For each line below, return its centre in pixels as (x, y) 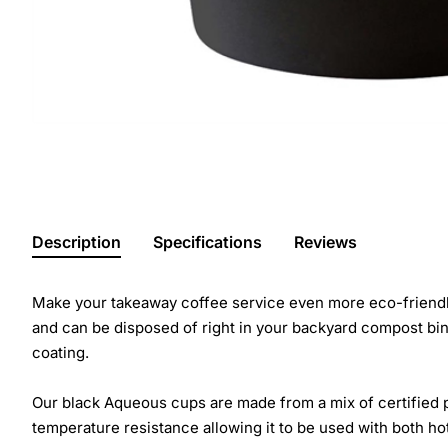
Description (76, 241)
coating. (60, 352)
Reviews (325, 241)
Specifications (207, 241)
